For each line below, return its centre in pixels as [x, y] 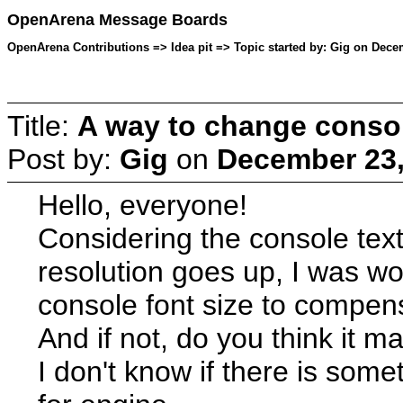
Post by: [63, 159]
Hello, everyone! [143, 205]
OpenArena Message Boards [117, 20]
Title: [42, 125]
